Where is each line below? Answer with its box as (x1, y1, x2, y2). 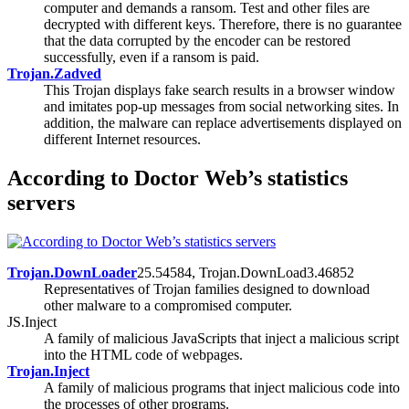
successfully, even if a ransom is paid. (44, 49, 259, 66)
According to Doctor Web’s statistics (7, 165, 348, 190)
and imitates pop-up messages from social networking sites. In (44, 99, 399, 115)
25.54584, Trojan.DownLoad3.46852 (137, 264, 354, 280)
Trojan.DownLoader (7, 264, 137, 280)
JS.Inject (7, 313, 57, 330)
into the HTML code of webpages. (44, 346, 243, 362)
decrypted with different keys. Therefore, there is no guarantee (44, 16, 402, 33)
